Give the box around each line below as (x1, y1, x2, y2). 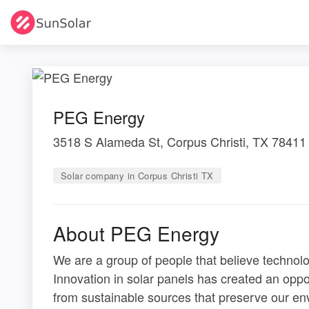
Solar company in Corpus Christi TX (61, 168, 214, 182)
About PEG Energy (53, 219, 219, 247)
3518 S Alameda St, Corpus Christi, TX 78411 (53, 132, 306, 150)
